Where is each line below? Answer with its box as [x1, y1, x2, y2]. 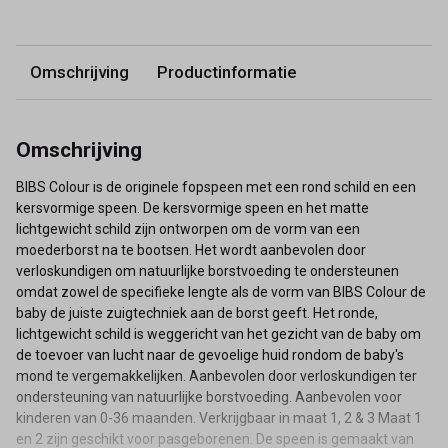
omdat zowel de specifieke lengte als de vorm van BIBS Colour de [16, 283, 426, 300]
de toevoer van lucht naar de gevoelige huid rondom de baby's [16, 346, 404, 363]
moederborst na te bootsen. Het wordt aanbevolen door [16, 241, 366, 258]
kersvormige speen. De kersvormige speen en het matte [16, 199, 369, 216]
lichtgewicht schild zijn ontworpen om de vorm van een [16, 220, 360, 237]
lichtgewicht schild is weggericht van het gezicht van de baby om [16, 325, 421, 342]
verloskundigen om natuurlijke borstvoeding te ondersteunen [16, 262, 399, 279]
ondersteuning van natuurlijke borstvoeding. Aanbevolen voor [16, 388, 402, 405]
